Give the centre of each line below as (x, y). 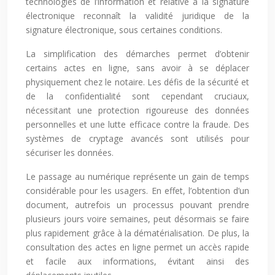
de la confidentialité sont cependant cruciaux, (137, 96)
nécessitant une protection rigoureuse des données (137, 110)
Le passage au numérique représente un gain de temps (137, 177)
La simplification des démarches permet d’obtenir (137, 54)
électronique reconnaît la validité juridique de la (137, 16)
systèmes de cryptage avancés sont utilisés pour (137, 139)
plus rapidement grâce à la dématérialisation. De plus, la (137, 233)
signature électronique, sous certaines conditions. (124, 30)
